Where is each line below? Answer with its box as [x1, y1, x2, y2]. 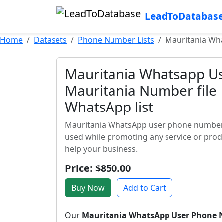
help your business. [65, 143, 138, 154]
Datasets [34, 34, 67, 45]
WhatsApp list [65, 97, 153, 116]
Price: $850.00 [65, 162, 131, 175]
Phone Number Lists [78, 34, 154, 45]
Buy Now [71, 182, 105, 193]
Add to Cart [123, 182, 166, 193]
